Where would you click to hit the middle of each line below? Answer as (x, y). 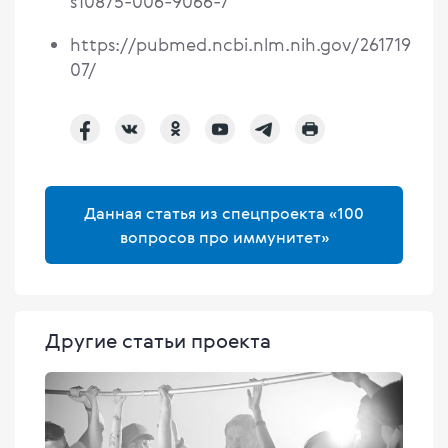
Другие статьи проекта (158, 341)
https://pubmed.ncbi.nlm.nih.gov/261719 (240, 44)
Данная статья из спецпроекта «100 (224, 213)
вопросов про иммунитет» (224, 237)
